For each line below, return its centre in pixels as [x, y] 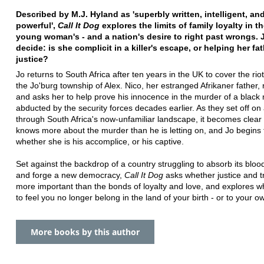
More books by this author [85, 232]
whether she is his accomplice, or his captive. [100, 141]
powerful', [37, 25]
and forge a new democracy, [70, 175]
